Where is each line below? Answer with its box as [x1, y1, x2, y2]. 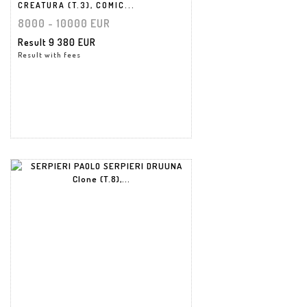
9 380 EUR [49, 36, 96, 48]
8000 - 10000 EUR [18, 16, 110, 30]
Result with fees [18, 49, 81, 60]
